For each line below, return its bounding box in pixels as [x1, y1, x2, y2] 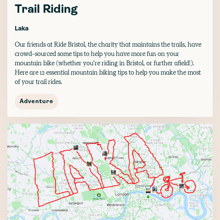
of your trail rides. [15, 78, 62, 86]
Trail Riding [15, 4, 78, 16]
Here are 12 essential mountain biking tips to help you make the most [15, 68, 201, 77]
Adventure [20, 99, 54, 105]
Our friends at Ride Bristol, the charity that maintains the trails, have [15, 40, 201, 49]
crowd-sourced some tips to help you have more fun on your [15, 50, 179, 58]
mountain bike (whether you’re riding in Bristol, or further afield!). [15, 59, 194, 67]
